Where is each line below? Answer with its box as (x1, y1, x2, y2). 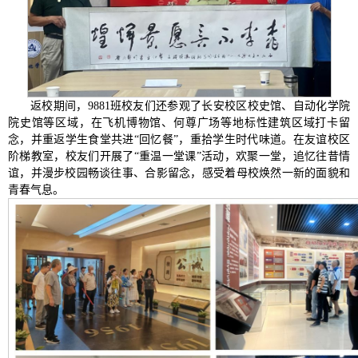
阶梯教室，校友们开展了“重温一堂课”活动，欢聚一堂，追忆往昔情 (8, 149, 350, 162)
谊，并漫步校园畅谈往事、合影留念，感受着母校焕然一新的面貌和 (8, 166, 350, 179)
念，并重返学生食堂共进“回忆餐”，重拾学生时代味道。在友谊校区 (8, 133, 350, 145)
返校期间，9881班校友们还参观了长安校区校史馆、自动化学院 (30, 99, 350, 112)
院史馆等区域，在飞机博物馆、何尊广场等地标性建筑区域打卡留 (8, 116, 350, 129)
